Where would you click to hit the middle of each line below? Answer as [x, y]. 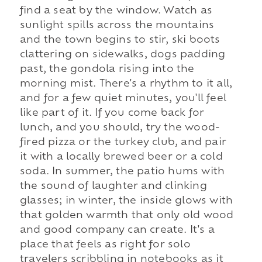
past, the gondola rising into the [107, 70]
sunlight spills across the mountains [117, 26]
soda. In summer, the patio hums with [122, 172]
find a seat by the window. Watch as [116, 11]
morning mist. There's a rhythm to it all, [126, 85]
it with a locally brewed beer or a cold [121, 158]
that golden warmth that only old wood [127, 216]
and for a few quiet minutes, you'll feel [123, 99]
